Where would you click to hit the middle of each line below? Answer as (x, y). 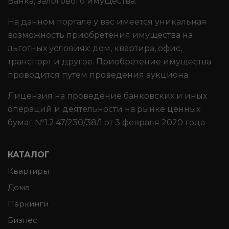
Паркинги (28, 203)
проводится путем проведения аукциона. (99, 75)
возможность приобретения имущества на (100, 35)
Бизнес (22, 220)
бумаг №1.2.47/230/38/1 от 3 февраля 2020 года (106, 122)
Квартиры (28, 171)
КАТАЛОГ (29, 154)
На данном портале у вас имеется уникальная (107, 21)
